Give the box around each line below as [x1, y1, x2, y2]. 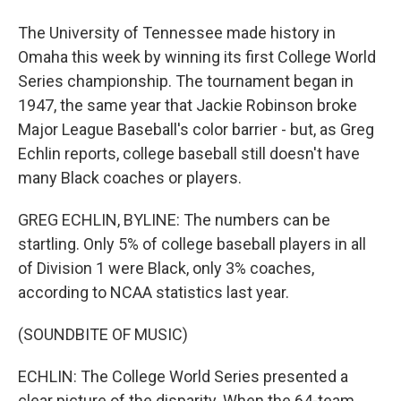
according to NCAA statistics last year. [18, 283, 289, 302]
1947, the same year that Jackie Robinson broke [18, 96, 357, 115]
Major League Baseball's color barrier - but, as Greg [18, 120, 374, 139]
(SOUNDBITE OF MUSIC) [18, 325, 188, 344]
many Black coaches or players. [18, 168, 242, 187]
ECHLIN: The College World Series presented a [18, 367, 348, 386]
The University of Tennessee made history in [18, 23, 336, 42]
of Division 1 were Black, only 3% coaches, [18, 259, 314, 277]
